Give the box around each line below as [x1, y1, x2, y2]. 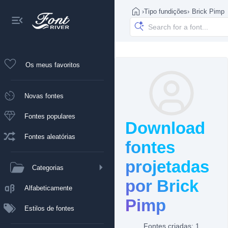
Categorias [32, 163, 64, 172]
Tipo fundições [144, 7, 187, 15]
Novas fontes [24, 92, 64, 100]
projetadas [125, 157, 209, 176]
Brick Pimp [192, 7, 224, 15]
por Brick [125, 177, 198, 195]
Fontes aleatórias [24, 132, 75, 140]
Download [125, 119, 205, 137]
